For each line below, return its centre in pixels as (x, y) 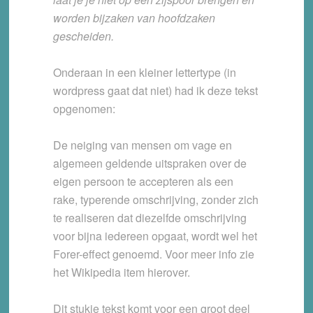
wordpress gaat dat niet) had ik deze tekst (155, 90)
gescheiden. (83, 36)
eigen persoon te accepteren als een (143, 181)
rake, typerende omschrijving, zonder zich (155, 199)
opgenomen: (84, 108)
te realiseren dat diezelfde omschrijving (150, 217)
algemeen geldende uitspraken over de (150, 163)
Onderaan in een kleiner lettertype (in (144, 72)
